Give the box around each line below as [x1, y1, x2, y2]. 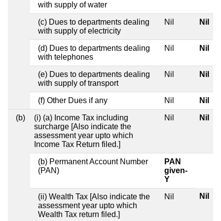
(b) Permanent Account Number [38, 157, 148, 166]
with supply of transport [38, 78, 118, 87]
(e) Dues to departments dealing [38, 70, 150, 78]
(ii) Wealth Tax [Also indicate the [38, 192, 150, 201]
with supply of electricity [38, 26, 121, 35]
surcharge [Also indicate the [34, 122, 131, 131]
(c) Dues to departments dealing [38, 17, 149, 26]
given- [164, 166, 187, 175]
